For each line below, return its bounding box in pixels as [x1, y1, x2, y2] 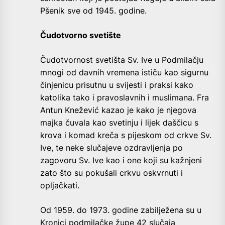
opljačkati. [40, 180, 79, 191]
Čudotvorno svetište [40, 30, 121, 41]
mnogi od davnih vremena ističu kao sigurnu [40, 67, 208, 78]
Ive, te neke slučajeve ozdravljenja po [40, 143, 183, 153]
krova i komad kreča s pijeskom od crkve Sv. [40, 130, 211, 141]
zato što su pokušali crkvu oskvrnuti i [40, 168, 183, 178]
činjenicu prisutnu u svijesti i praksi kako [40, 80, 193, 90]
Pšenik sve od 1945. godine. [40, 6, 147, 16]
